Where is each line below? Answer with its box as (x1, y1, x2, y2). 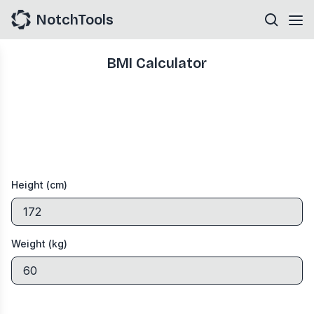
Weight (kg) (11, 238, 67, 250)
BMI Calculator (107, 55, 207, 71)
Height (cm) (11, 179, 67, 191)
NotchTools (36, 11, 114, 28)
